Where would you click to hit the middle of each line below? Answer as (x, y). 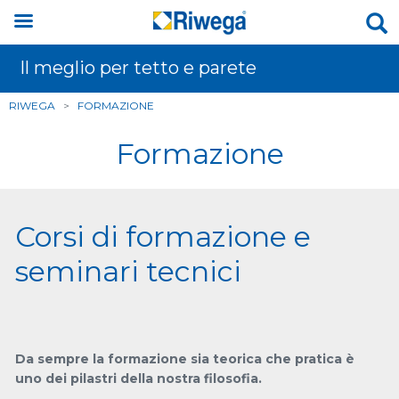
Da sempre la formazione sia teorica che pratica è (185, 359)
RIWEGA (32, 106)
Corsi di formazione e (163, 236)
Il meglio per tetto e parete (138, 68)
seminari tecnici (128, 271)
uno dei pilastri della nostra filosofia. (138, 379)
